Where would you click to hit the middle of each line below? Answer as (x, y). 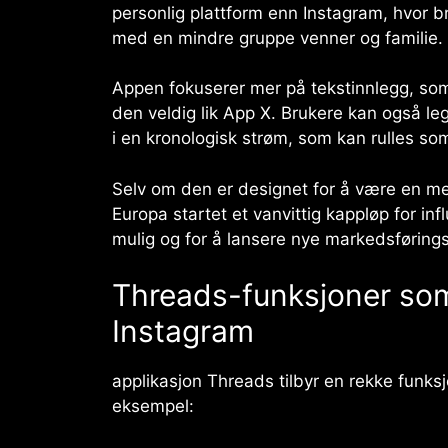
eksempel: (153, 406)
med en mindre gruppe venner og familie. (277, 37)
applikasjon (159, 381)
